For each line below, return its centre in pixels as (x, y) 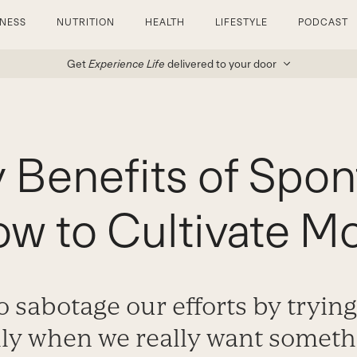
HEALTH (165, 22)
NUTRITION (85, 22)
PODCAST (323, 22)
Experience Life (126, 64)
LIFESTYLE (242, 22)
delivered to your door (222, 64)
